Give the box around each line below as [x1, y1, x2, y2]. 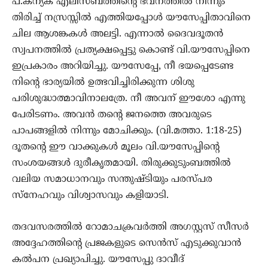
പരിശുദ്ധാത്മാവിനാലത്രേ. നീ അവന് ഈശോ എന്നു [12, 93, 245, 105]
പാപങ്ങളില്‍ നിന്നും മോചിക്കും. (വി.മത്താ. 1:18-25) [12, 125, 242, 138]
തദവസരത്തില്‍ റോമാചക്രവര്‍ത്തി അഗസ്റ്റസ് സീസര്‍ [12, 221, 249, 234]
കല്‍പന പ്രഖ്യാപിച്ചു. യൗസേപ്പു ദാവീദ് [12, 254, 184, 266]
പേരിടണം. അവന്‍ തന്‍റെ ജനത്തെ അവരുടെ [12, 109, 212, 121]
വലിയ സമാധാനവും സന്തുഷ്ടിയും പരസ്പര [12, 173, 212, 186]
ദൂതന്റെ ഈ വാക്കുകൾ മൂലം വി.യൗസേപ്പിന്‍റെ [12, 141, 220, 154]
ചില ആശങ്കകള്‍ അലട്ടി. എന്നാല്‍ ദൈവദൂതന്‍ [12, 28, 223, 41]
